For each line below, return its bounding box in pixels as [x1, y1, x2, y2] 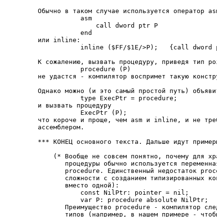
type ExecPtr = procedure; [38, 94, 177, 102]
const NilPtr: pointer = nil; [38, 189, 189, 196]
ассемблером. [38, 124, 84, 131]
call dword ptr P [38, 22, 158, 29]
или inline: [38, 36, 80, 44]
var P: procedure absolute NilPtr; [38, 196, 208, 203]
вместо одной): [38, 182, 119, 189]
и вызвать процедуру [38, 102, 111, 109]
